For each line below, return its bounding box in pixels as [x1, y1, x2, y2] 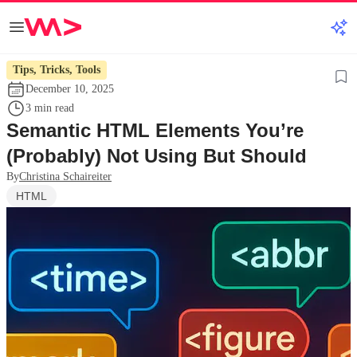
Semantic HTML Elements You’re [6, 120, 304, 141]
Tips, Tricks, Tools [13, 64, 100, 76]
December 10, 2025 [25, 83, 114, 95]
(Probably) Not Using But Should [6, 145, 307, 167]
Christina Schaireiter [19, 171, 112, 182]
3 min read [25, 102, 74, 114]
